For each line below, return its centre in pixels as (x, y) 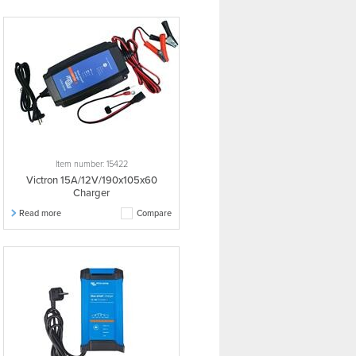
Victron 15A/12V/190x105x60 (91, 180)
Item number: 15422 (91, 164)
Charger (91, 193)
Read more (40, 213)
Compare (154, 213)
